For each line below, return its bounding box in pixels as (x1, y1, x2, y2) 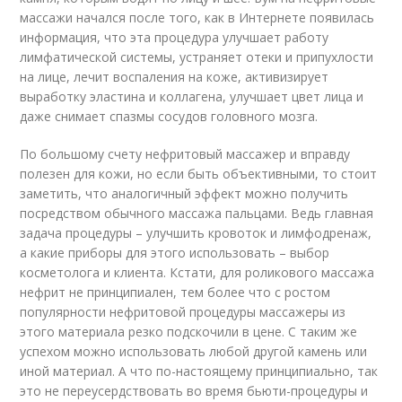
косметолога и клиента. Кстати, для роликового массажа (20, 263, 375, 281)
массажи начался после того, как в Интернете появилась (20, 8, 375, 26)
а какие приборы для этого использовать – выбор (20, 243, 330, 261)
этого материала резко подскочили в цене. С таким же (20, 322, 358, 340)
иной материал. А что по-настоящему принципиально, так (20, 362, 379, 380)
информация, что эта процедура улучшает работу (20, 28, 329, 46)
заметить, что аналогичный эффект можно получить (20, 184, 349, 202)
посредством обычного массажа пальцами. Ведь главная (20, 204, 374, 222)
